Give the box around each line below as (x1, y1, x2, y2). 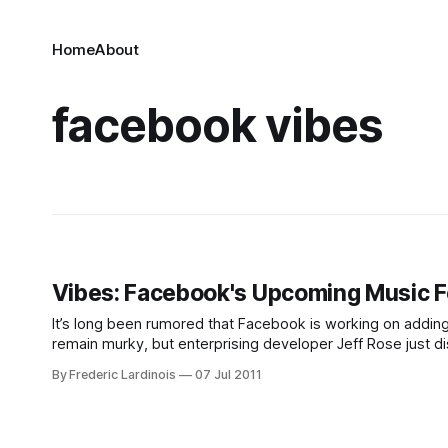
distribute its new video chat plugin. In (51, 355, 307, 373)
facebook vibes (51, 97, 384, 153)
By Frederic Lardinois (51, 367, 176, 382)
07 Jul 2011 (195, 367, 262, 382)
